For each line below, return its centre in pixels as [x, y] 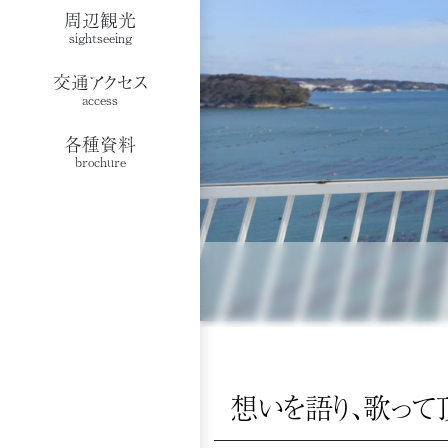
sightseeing [100, 37]
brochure [100, 161]
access [100, 99]
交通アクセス [100, 81]
